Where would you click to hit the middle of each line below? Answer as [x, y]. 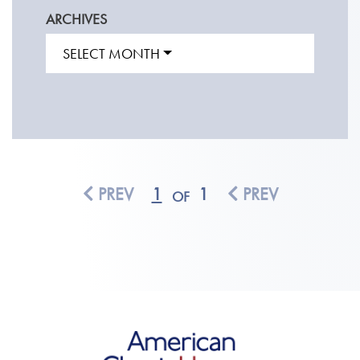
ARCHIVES [76, 18]
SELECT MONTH [111, 53]
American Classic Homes [180, 341]
